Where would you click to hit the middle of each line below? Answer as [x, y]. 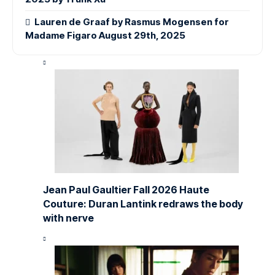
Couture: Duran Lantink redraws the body [143, 204]
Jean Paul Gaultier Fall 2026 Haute [126, 190]
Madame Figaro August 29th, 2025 [105, 36]
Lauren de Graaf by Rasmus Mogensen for [132, 22]
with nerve [68, 218]
